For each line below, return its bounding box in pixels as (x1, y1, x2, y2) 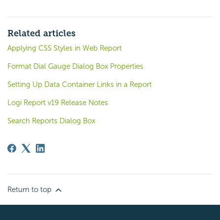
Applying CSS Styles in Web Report (7, 43, 122, 53)
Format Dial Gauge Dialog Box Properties (7, 61, 143, 71)
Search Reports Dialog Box (7, 116, 95, 125)
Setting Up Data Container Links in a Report (7, 80, 152, 89)
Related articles (7, 27, 76, 39)
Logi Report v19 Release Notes (7, 98, 108, 107)
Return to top (7, 185, 54, 194)
